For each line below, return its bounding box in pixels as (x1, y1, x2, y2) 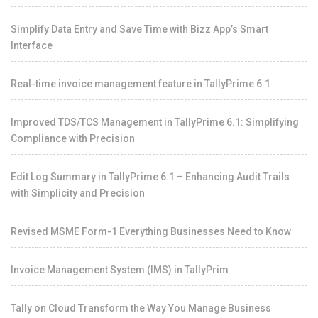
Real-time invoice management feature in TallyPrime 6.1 (11, 77, 270, 89)
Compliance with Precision (11, 132, 135, 144)
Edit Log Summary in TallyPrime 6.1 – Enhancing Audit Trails (11, 170, 290, 182)
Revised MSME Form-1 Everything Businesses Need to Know (11, 225, 291, 237)
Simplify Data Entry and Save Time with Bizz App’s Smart (11, 23, 268, 35)
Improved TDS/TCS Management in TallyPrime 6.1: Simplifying (11, 116, 299, 128)
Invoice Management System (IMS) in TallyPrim (11, 263, 229, 275)
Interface (11, 39, 53, 51)
